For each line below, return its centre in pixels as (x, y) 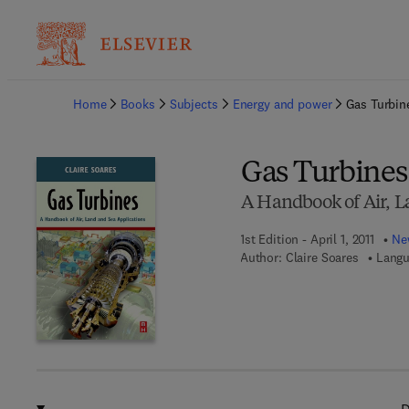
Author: (261, 257)
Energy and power (282, 104)
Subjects (194, 104)
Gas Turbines (324, 174)
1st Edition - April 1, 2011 (307, 239)
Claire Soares (322, 257)
